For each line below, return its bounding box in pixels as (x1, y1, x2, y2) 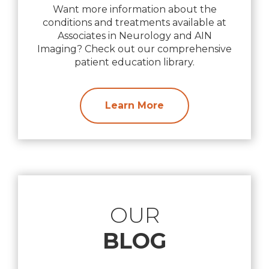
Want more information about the (52, 4, 217, 16)
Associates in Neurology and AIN (57, 30, 212, 42)
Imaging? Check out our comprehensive (37, 43, 232, 55)
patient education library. (74, 56, 195, 68)
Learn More (105, 100, 164, 112)
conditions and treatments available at (43, 17, 226, 29)
